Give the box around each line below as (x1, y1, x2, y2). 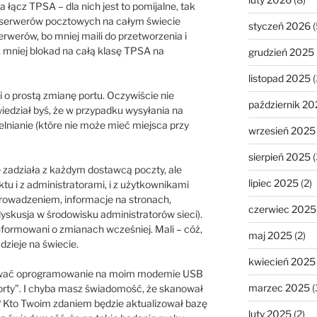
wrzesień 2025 (248, 125, 316, 137)
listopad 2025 (248, 72, 311, 85)
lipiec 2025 (248, 177, 299, 190)
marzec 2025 (248, 282, 310, 294)
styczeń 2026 (248, 20, 311, 33)
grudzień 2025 (248, 46, 314, 59)
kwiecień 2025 (248, 255, 316, 268)
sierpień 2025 (248, 151, 311, 163)
